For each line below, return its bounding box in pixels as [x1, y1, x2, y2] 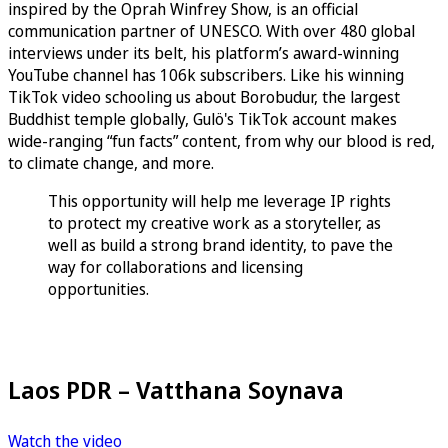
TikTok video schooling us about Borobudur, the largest [8, 86, 400, 109]
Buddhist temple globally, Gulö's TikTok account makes [8, 108, 397, 131]
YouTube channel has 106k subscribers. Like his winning [8, 64, 404, 87]
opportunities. [48, 278, 149, 301]
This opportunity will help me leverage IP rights [48, 190, 391, 213]
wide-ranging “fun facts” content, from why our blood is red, [8, 130, 435, 153]
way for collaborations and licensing [48, 256, 303, 279]
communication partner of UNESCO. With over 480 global [8, 20, 415, 43]
